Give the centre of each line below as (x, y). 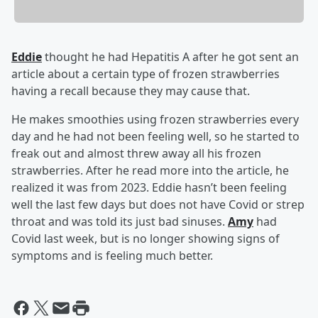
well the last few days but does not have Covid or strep (158, 205)
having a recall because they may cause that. (133, 91)
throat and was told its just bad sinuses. (120, 222)
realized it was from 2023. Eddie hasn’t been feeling (149, 188)
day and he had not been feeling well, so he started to (155, 137)
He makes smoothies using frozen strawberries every (155, 120)
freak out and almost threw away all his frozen (136, 154)
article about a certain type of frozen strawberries (146, 74)
